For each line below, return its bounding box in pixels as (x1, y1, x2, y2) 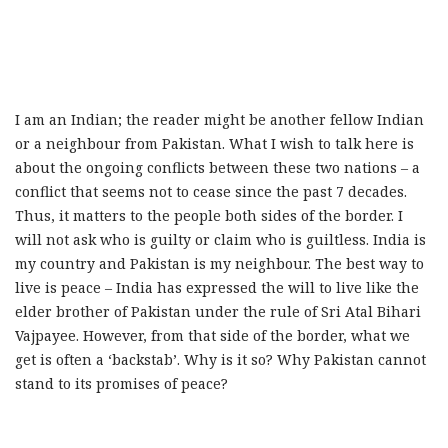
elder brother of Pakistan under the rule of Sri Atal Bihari (15, 302, 421, 321)
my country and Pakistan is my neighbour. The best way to (15, 254, 424, 273)
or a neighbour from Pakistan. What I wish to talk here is (15, 134, 414, 153)
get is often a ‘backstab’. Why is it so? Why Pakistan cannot (15, 350, 426, 369)
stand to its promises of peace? (15, 374, 228, 393)
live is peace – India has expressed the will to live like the (15, 278, 419, 297)
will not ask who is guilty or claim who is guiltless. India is (15, 230, 426, 249)
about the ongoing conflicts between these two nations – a (15, 158, 420, 177)
